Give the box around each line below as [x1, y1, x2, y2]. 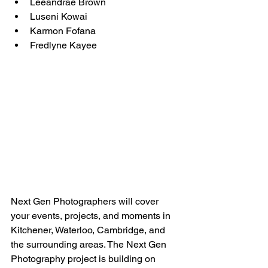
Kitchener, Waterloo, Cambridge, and [11, 224, 167, 236]
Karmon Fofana [30, 25, 96, 36]
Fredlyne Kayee [30, 39, 97, 51]
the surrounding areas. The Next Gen [11, 239, 169, 251]
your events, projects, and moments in [11, 210, 173, 222]
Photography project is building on [11, 253, 158, 265]
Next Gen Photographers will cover [11, 196, 161, 208]
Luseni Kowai [30, 10, 87, 22]
